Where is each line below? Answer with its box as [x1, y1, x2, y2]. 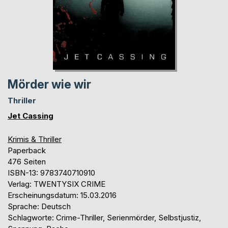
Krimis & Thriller [8, 134, 62, 145]
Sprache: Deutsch [8, 202, 71, 212]
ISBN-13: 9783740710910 [8, 168, 95, 178]
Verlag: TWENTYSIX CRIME [8, 179, 105, 189]
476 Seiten [8, 157, 46, 167]
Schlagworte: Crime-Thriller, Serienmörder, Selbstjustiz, [8, 213, 201, 223]
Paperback [8, 146, 46, 156]
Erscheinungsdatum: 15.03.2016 [8, 190, 117, 201]
